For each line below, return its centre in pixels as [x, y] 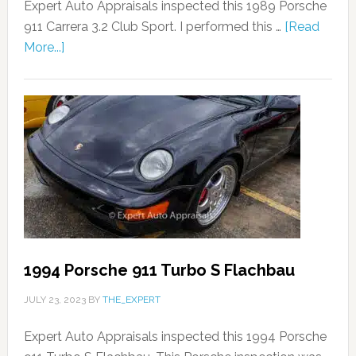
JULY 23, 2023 [54, 300]
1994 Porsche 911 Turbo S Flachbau [159, 271]
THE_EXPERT [131, 300]
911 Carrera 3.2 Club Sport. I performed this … [154, 27]
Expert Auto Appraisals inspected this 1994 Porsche [175, 337]
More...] [44, 48]
